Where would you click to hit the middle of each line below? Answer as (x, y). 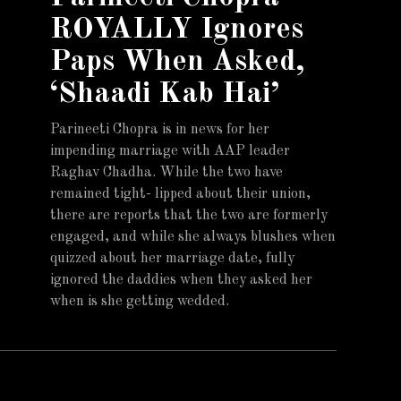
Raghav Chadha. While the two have (166, 173)
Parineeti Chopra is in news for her (160, 130)
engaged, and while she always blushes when (193, 237)
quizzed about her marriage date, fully (172, 259)
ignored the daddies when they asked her (181, 280)
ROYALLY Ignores (177, 30)
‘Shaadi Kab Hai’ (165, 94)
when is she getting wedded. (140, 302)
